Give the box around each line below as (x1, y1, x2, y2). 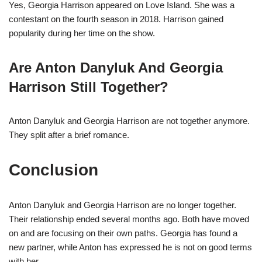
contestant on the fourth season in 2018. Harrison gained (9, 14, 223, 25)
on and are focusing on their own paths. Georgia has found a (9, 228, 237, 239)
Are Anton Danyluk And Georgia (9, 60, 223, 76)
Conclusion (9, 161, 98, 180)
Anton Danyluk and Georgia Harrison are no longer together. (9, 200, 236, 211)
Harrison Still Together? (9, 79, 168, 95)
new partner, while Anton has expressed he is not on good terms (9, 242, 252, 253)
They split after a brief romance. (9, 130, 129, 140)
